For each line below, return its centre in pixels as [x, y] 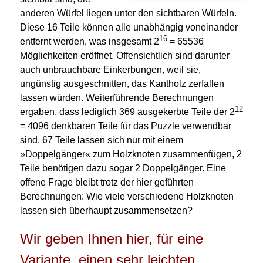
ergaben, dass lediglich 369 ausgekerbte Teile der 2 [127, 112]
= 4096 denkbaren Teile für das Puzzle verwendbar [125, 126]
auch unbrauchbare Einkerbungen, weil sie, [110, 70]
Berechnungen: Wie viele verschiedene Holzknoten [127, 197]
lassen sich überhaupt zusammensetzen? [106, 211]
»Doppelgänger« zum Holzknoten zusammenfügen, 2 [131, 154]
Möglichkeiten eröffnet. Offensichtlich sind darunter [124, 56]
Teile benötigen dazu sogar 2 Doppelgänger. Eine [123, 168]
